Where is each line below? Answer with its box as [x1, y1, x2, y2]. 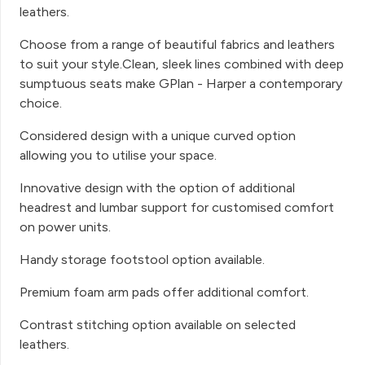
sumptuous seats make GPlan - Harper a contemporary [20, 75, 342, 91]
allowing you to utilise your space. [20, 147, 217, 163]
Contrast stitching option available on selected [20, 316, 296, 332]
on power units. [20, 218, 111, 235]
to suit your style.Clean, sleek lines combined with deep [20, 55, 344, 72]
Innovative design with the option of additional [20, 179, 295, 196]
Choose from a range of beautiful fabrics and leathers [20, 36, 335, 52]
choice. [20, 95, 62, 111]
